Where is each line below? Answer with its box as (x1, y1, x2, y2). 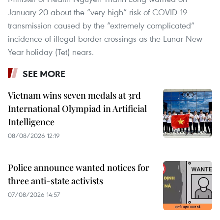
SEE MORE (23, 68, 65, 80)
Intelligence (8, 116, 55, 128)
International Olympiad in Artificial (8, 103, 147, 115)
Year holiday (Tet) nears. (8, 46, 94, 58)
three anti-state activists (8, 175, 103, 187)
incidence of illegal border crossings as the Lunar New (8, 33, 202, 45)
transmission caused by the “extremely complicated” (8, 20, 194, 31)
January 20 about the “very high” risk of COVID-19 (8, 6, 188, 18)
